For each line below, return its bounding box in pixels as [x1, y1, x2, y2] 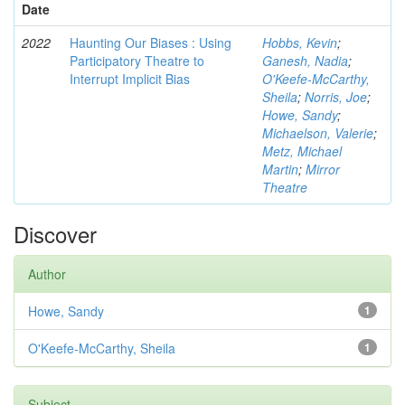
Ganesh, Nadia [262, 52, 348, 70]
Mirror [306, 160, 340, 178]
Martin [262, 160, 298, 178]
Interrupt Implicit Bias [70, 70, 190, 88]
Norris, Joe [305, 88, 367, 106]
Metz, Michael [262, 142, 342, 160]
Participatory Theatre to [70, 52, 204, 70]
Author [28, 265, 66, 283]
